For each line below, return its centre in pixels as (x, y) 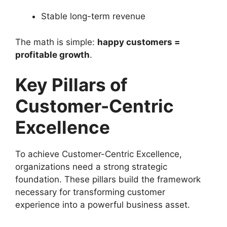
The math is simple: (56, 42)
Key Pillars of (71, 85)
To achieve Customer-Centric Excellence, (99, 154)
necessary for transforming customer (90, 192)
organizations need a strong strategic (91, 167)
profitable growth (52, 54)
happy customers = (139, 42)
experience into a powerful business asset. (103, 205)
